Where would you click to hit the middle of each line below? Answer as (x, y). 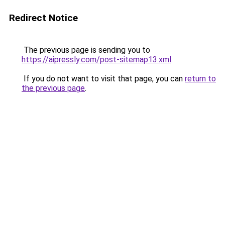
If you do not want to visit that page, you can (103, 79)
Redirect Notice (43, 18)
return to (200, 79)
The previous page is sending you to (86, 50)
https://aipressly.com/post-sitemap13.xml (96, 60)
